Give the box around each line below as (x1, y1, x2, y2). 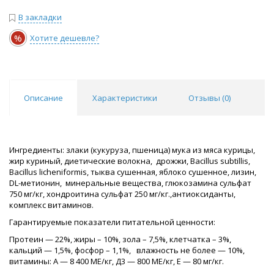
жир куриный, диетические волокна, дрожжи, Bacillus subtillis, (9, 155, 250, 167)
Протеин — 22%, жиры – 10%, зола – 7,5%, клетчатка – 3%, (9, 234, 231, 245)
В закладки (18, 12, 62, 23)
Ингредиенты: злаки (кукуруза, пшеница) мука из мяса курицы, (9, 144, 257, 156)
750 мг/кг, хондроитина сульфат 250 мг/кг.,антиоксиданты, (9, 188, 235, 200)
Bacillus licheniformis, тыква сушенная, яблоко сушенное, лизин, (9, 166, 256, 178)
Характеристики (92, 92, 157, 104)
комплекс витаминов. (9, 199, 94, 211)
